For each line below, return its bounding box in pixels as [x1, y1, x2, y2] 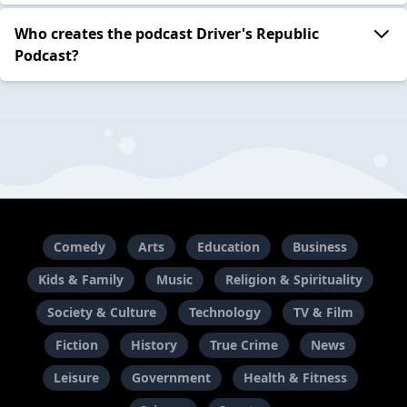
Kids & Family [37, 271, 124, 289]
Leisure [53, 369, 99, 387]
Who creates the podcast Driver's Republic [15, 23, 319, 44]
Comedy [53, 238, 105, 256]
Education [196, 238, 260, 256]
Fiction [55, 336, 98, 354]
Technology [188, 303, 261, 322]
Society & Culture [46, 303, 156, 322]
